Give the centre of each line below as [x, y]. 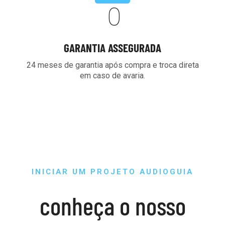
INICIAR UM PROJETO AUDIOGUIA [113, 172]
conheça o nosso [113, 205]
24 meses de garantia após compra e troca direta [113, 65]
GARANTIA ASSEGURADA [113, 48]
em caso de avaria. [113, 76]
